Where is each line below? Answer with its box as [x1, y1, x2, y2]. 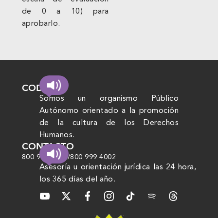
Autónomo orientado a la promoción [39, 107, 179, 115]
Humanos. [39, 131, 77, 139]
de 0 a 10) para [21, 7, 109, 16]
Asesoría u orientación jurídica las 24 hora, [39, 163, 197, 171]
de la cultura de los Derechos [39, 119, 179, 127]
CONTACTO [21, 140, 74, 153]
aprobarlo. [21, 19, 60, 28]
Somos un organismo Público [39, 94, 179, 103]
